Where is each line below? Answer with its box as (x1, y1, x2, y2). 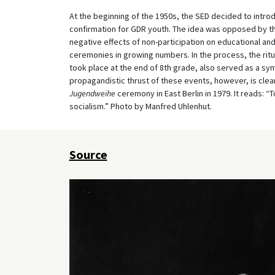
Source (69, 146, 107, 162)
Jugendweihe (69, 87, 115, 99)
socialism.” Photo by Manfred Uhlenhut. (69, 100, 212, 112)
